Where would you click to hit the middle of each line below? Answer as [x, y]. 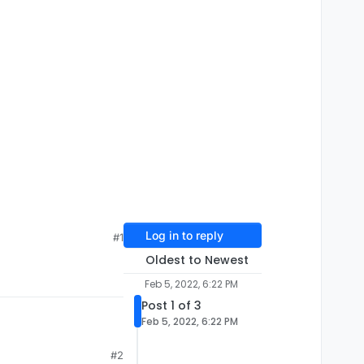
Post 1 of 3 [171, 306]
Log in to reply [184, 236]
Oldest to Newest [197, 260]
